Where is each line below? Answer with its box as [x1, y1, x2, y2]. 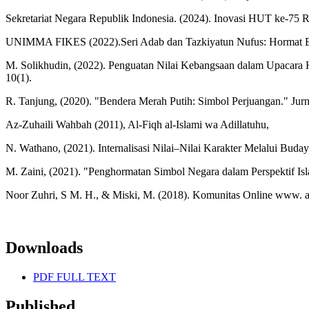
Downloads [6, 239, 83, 257]
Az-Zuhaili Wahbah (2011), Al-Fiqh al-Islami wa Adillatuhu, [6, 119, 269, 131]
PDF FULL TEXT [33, 271, 116, 283]
